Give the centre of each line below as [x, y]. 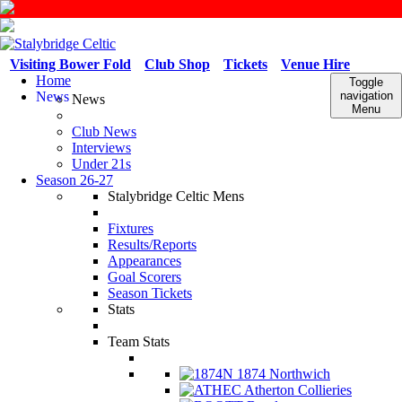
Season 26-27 [74, 180]
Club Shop [177, 64]
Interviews [101, 148]
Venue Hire [315, 64]
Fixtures [131, 228]
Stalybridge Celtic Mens [176, 196]
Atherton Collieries [297, 390]
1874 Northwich [282, 374]
